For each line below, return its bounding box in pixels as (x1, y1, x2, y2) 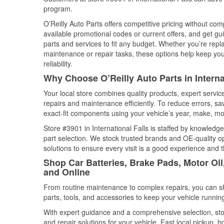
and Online (43, 165, 90, 178)
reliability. (43, 58, 72, 68)
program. (43, 3, 72, 13)
